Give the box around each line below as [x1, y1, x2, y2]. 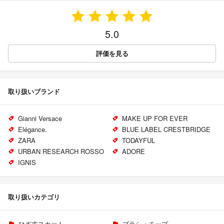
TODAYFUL [121, 135, 155, 145]
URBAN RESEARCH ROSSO [17, 146, 104, 156]
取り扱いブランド [8, 86, 60, 96]
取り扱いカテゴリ [8, 191, 60, 201]
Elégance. [17, 124, 47, 134]
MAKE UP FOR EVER [121, 113, 187, 123]
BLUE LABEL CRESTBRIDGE [121, 124, 210, 134]
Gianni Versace [17, 113, 62, 123]
